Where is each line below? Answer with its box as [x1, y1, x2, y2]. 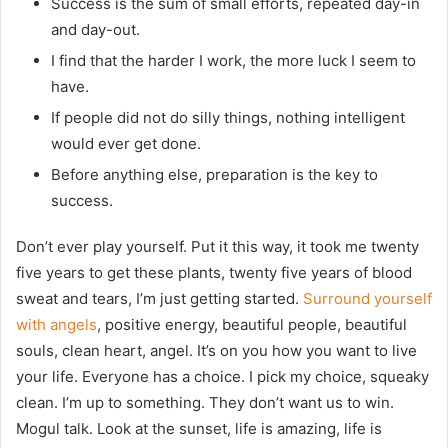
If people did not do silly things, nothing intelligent [51, 108, 405, 127]
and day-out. [51, 20, 140, 39]
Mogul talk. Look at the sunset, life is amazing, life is [16, 419, 382, 438]
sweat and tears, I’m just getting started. [16, 289, 303, 308]
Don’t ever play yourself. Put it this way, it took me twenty [16, 237, 419, 256]
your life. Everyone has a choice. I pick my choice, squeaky [16, 367, 429, 386]
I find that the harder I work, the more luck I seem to [51, 51, 416, 70]
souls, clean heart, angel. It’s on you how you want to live [16, 341, 417, 360]
